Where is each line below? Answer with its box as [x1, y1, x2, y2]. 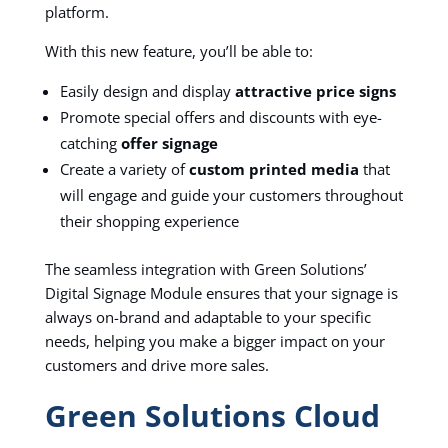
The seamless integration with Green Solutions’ [44, 258, 367, 279]
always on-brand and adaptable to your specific [44, 306, 371, 327]
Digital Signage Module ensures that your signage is [44, 282, 398, 303]
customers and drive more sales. [44, 354, 269, 375]
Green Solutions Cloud [44, 394, 380, 436]
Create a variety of [59, 158, 189, 179]
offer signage [120, 132, 218, 153]
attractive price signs [234, 80, 396, 101]
